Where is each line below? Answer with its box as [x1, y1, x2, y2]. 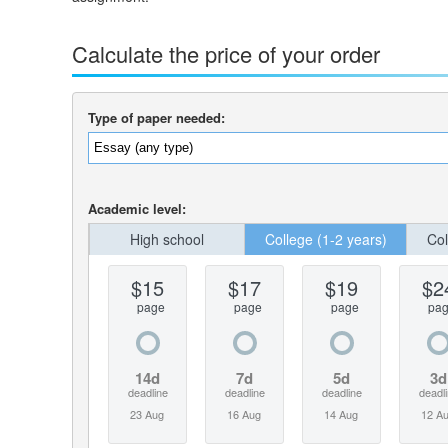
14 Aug [324, 405, 359, 422]
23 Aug [130, 405, 165, 422]
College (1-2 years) [264, 228, 387, 249]
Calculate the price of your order [72, 37, 380, 69]
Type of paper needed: [88, 107, 225, 127]
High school [130, 228, 204, 249]
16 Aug [227, 405, 262, 422]
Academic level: [88, 198, 186, 218]
